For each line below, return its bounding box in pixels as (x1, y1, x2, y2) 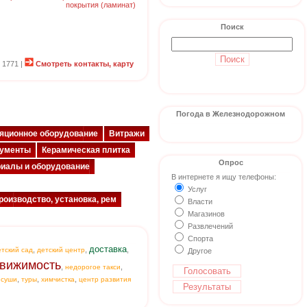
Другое (186, 247, 212, 255)
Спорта (186, 234, 213, 243)
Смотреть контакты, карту (36, 60, 134, 68)
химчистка (41, 275, 75, 283)
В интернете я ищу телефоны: (171, 173, 276, 181)
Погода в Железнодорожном (176, 110, 285, 118)
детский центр (36, 246, 85, 254)
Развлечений (186, 222, 233, 230)
